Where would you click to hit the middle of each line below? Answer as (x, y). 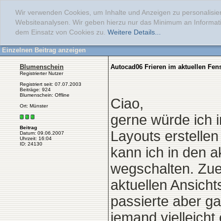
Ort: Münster (34, 106)
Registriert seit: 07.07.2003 (51, 84)
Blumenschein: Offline (45, 95)
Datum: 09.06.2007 (42, 133)
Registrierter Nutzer (41, 73)
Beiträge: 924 (35, 90)
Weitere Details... (134, 32)
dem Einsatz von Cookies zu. (61, 32)
